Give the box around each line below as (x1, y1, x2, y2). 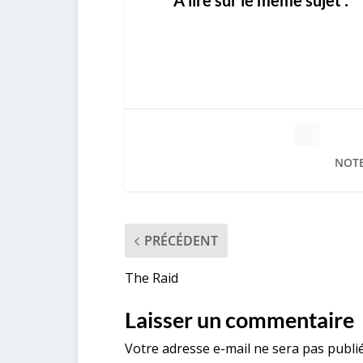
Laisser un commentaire (124, 306, 354, 334)
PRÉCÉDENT (143, 232, 218, 250)
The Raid (124, 269, 178, 288)
